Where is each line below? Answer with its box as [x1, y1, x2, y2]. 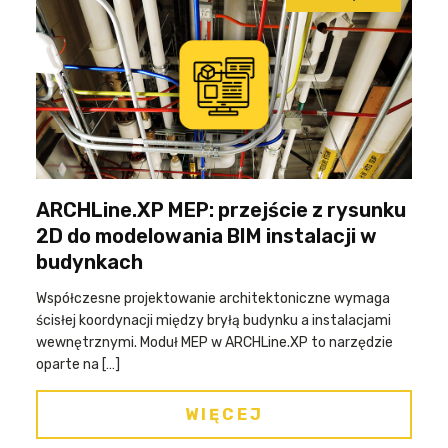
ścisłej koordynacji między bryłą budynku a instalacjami [36, 312, 391, 329]
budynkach [36, 250, 143, 274]
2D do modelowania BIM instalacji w [36, 224, 377, 248]
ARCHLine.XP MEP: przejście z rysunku [36, 198, 406, 222]
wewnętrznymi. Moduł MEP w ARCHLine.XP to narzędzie [36, 334, 393, 351]
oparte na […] [36, 356, 120, 373]
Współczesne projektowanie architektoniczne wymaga [36, 290, 390, 307]
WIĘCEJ [184, 405, 264, 424]
